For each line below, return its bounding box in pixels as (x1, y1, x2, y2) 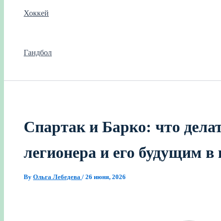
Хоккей (24, 9, 49, 18)
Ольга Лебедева (33, 173, 82, 181)
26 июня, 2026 (85, 173, 126, 181)
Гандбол (24, 48, 52, 57)
